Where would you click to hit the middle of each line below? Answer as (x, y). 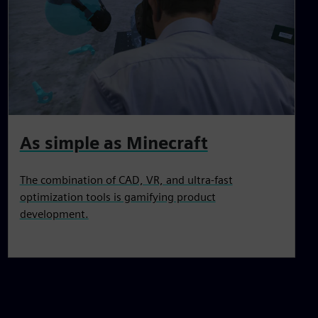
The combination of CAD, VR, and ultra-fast (126, 180)
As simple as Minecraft (114, 143)
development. (54, 214)
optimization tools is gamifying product (117, 197)
